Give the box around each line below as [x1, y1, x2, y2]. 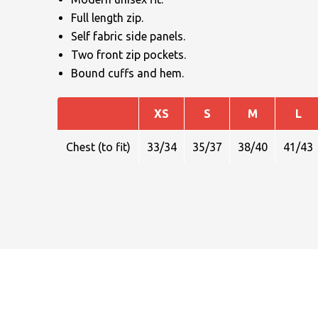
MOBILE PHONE [214, 246, 300, 259]
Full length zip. [71, 11, 143, 24]
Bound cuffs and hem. [71, 66, 184, 79]
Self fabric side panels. [71, 29, 185, 43]
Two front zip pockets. [71, 48, 186, 61]
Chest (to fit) [65, 140, 131, 153]
